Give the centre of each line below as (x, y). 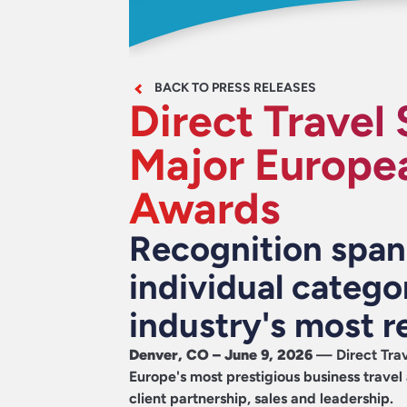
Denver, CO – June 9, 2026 (221, 354)
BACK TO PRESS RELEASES (235, 87)
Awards (204, 208)
